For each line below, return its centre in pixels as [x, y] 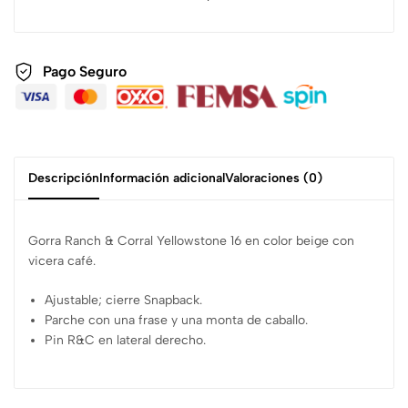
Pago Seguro [85, 72]
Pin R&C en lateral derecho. [126, 340]
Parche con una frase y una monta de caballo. [177, 320]
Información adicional [162, 178]
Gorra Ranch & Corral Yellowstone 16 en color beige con [191, 240]
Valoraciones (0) [274, 178]
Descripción [64, 178]
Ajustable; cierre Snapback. [124, 300]
